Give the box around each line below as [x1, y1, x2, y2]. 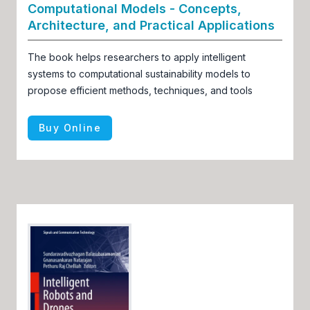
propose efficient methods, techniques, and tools [28, 84, 253, 96]
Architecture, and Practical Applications [28, 18, 275, 33]
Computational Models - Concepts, [28, 1, 241, 16]
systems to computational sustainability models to [28, 68, 250, 80]
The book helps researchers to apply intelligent [28, 51, 246, 63]
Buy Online [39, 122, 101, 134]
